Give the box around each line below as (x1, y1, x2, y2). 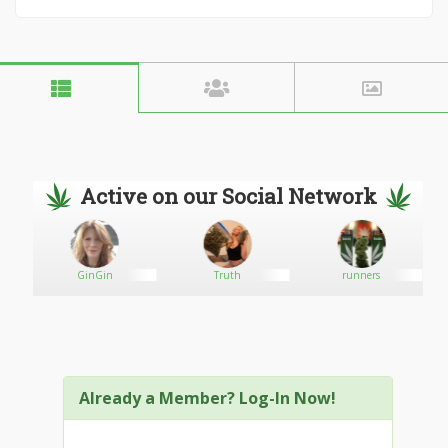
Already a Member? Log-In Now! (79, 387, 336, 409)
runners (342, 268, 381, 282)
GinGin (76, 268, 113, 282)
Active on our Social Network (79, 182, 377, 210)
